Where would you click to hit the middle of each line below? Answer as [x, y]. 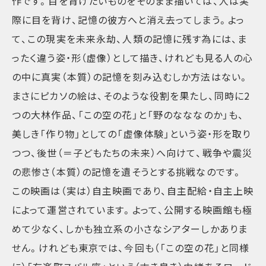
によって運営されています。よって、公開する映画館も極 [132, 210]
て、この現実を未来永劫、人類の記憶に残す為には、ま [129, 39]
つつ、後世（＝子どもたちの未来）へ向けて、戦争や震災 [132, 153]
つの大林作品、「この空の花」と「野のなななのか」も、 [128, 115]
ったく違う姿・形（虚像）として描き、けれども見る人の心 [133, 58]
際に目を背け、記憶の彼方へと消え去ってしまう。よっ [128, 20]
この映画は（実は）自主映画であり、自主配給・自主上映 [133, 191]
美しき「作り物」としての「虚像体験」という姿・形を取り [132, 134]
